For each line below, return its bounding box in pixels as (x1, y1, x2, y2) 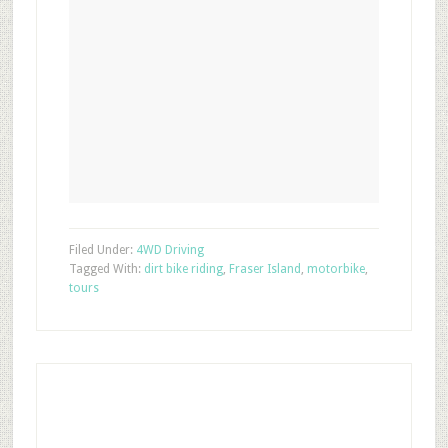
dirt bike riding (143, 261, 223, 276)
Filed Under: (68, 242, 136, 257)
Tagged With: (68, 261, 144, 276)
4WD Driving (135, 242, 204, 257)
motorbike (306, 261, 365, 276)
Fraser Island (228, 261, 301, 276)
